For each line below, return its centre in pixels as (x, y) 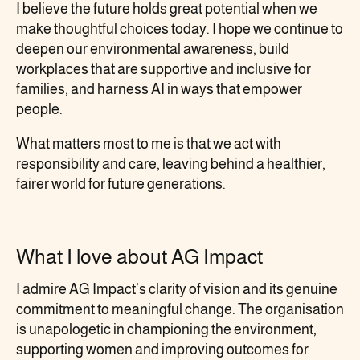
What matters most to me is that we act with (149, 143)
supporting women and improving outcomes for (162, 349)
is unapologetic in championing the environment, (166, 329)
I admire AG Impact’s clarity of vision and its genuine (177, 289)
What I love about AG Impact (139, 256)
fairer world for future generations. (121, 184)
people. (39, 109)
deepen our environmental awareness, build (153, 49)
